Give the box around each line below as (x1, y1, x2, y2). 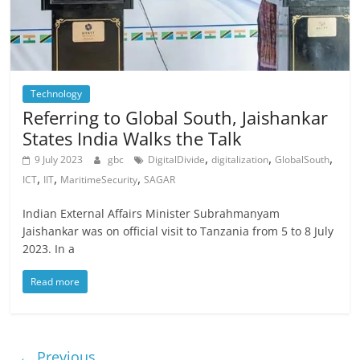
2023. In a (22, 240, 76, 256)
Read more (31, 274, 80, 288)
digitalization (211, 152, 269, 166)
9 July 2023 (35, 152, 84, 166)
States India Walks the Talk (22, 125, 243, 150)
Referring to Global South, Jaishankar (22, 104, 329, 129)
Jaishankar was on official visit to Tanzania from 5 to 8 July (22, 223, 334, 239)
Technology (31, 86, 83, 100)
